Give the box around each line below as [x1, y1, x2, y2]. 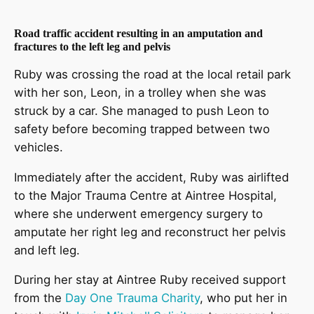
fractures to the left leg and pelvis [14, 41, 170, 53]
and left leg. [14, 243, 83, 257]
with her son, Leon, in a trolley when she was [14, 85, 266, 100]
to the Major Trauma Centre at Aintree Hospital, [14, 188, 277, 203]
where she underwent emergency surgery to [14, 206, 263, 221]
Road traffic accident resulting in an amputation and [14, 27, 263, 40]
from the [14, 291, 65, 306]
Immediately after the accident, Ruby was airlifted [14, 170, 289, 184]
